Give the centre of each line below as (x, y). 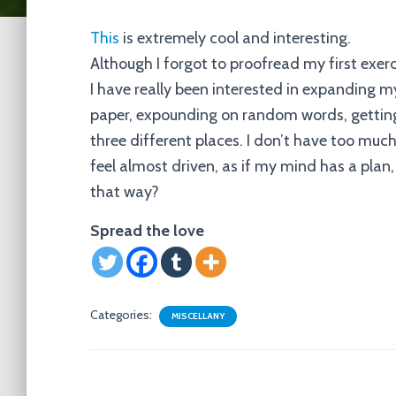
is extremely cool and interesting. (235, 38)
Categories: (122, 315)
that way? (125, 192)
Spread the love (147, 231)
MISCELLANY (198, 316)
